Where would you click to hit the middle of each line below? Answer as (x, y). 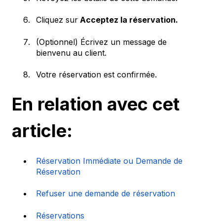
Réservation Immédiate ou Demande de (109, 161)
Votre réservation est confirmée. (96, 75)
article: (42, 131)
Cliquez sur (57, 20)
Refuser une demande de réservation (106, 194)
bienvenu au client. (71, 53)
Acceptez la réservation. (128, 20)
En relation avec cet (96, 104)
